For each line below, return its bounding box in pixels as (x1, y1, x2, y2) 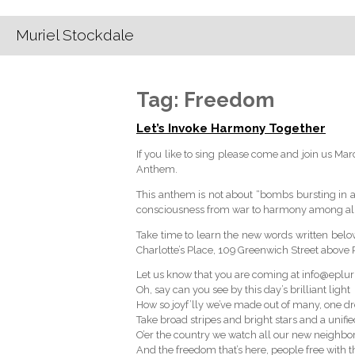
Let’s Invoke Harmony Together (136, 121, 326, 136)
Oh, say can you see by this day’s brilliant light (136, 284, 350, 296)
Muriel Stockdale (16, 26, 134, 44)
